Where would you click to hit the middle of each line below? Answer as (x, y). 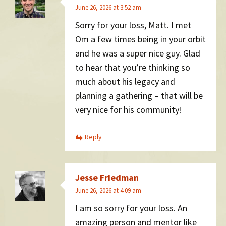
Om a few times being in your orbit (140, 39)
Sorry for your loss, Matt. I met (133, 25)
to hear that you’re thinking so (133, 68)
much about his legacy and (125, 82)
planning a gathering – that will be (139, 96)
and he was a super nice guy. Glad (138, 53)
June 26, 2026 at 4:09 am (108, 190)
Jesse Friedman (107, 177)
